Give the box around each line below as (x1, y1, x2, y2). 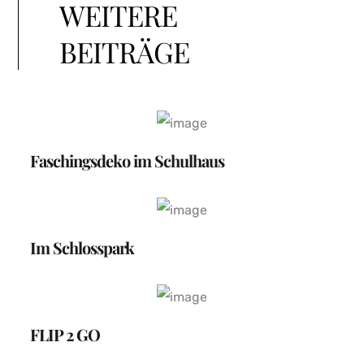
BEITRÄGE (59, 32, 190, 71)
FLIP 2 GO (30, 323, 101, 346)
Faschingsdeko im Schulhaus (30, 149, 225, 172)
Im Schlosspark (30, 236, 135, 259)
